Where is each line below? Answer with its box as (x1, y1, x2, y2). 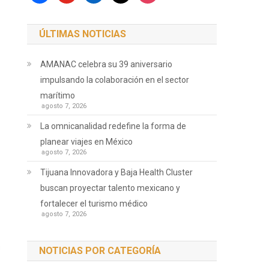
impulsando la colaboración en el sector (40, 75, 190, 85)
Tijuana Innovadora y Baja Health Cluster (40, 168, 193, 177)
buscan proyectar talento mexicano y (40, 183, 181, 193)
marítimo (40, 91, 76, 100)
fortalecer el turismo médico (40, 199, 148, 208)
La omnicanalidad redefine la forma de (40, 121, 187, 131)
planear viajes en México (40, 137, 133, 147)
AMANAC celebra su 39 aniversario (40, 59, 173, 69)
